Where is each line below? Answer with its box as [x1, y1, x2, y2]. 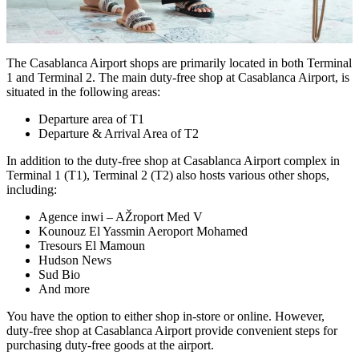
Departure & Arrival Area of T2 [38, 126, 199, 140]
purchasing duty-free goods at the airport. [6, 337, 217, 352]
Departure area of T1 [38, 111, 144, 126]
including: [6, 182, 57, 196]
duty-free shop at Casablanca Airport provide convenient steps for [6, 323, 337, 337]
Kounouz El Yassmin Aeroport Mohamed [38, 224, 248, 238]
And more [38, 281, 90, 296]
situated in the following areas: [6, 84, 160, 99]
